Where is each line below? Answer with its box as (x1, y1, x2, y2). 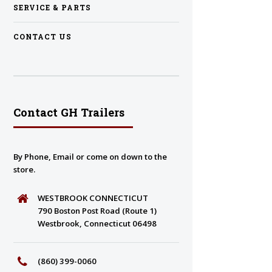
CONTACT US (13, 32, 72, 42)
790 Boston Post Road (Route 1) (37, 205, 157, 217)
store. (13, 163, 35, 175)
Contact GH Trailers (13, 105, 124, 120)
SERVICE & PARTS (13, 3, 91, 13)
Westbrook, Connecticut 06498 (37, 218, 157, 229)
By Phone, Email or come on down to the (13, 151, 167, 162)
